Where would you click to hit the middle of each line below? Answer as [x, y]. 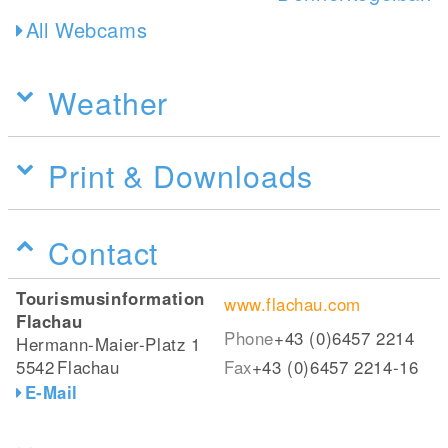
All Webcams [86, 29]
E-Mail [51, 391]
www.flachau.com [292, 303]
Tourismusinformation [111, 297]
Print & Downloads [180, 174]
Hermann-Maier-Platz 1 [108, 343]
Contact [103, 251]
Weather [108, 101]
